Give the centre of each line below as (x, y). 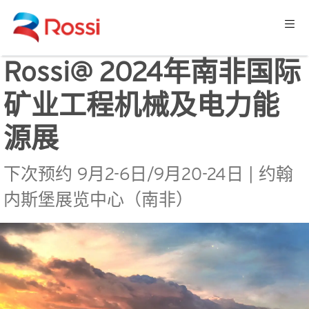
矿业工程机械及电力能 (141, 104)
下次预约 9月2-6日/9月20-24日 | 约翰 (148, 174)
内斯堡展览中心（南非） (98, 199)
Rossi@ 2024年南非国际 (152, 71)
